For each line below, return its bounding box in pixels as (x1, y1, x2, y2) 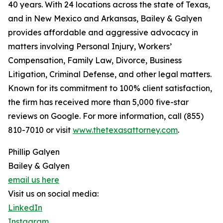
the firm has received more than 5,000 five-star (8, 97, 189, 108)
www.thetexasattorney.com (73, 125, 178, 135)
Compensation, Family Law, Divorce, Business (8, 55, 182, 66)
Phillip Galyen (8, 147, 60, 157)
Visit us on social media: (8, 189, 99, 199)
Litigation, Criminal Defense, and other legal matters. (8, 69, 212, 80)
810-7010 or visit (8, 125, 73, 135)
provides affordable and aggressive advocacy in (8, 27, 198, 38)
